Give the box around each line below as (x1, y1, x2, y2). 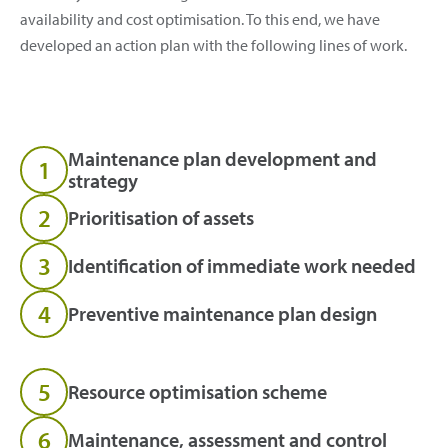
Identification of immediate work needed (68, 253, 416, 279)
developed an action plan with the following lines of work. (20, 35, 407, 56)
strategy (68, 168, 138, 194)
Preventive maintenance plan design (68, 301, 377, 327)
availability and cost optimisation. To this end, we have (20, 9, 380, 30)
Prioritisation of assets (68, 205, 254, 231)
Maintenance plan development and (68, 146, 377, 172)
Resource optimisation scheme (68, 379, 327, 405)
